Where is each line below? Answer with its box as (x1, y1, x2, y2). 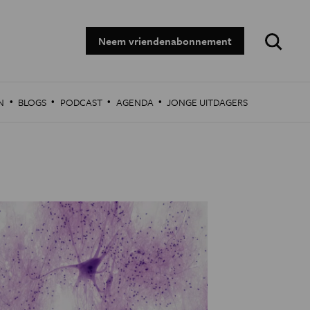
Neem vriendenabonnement (98, 33, 232, 48)
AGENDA (116, 95, 154, 109)
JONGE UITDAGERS (167, 95, 248, 109)
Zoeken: (258, 25, 293, 40)
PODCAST (60, 95, 102, 109)
